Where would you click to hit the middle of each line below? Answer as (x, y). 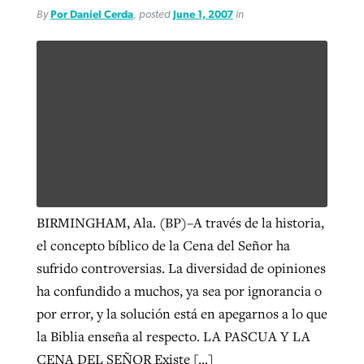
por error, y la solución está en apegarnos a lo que (182, 313)
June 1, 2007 (203, 14)
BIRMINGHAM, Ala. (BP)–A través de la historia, (180, 222)
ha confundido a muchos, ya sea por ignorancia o (179, 290)
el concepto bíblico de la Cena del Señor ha (163, 245)
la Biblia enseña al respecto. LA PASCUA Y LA (173, 336)
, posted (153, 14)
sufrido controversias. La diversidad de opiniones (181, 268)
